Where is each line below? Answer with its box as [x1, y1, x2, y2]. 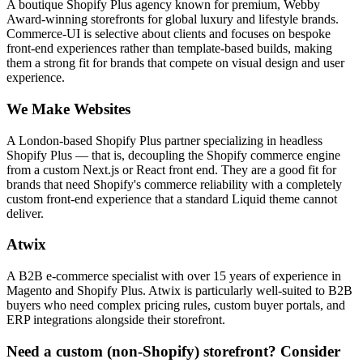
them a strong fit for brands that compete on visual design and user [6, 56, 344, 70]
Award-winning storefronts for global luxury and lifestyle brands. [6, 12, 339, 27]
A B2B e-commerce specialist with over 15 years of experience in [6, 269, 341, 284]
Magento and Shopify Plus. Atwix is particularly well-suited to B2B [6, 284, 352, 298]
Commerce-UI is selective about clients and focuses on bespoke [6, 27, 331, 41]
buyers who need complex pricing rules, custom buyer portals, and [6, 298, 345, 313]
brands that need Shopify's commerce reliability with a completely [6, 177, 342, 191]
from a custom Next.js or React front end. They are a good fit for [6, 162, 336, 177]
